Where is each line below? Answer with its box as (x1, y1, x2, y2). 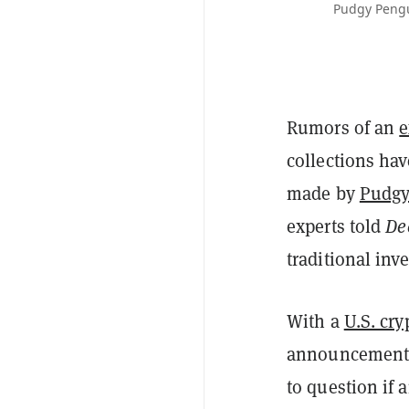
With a (287, 309, 344, 333)
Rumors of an (287, 115, 400, 140)
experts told (287, 214, 386, 238)
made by (287, 181, 360, 205)
